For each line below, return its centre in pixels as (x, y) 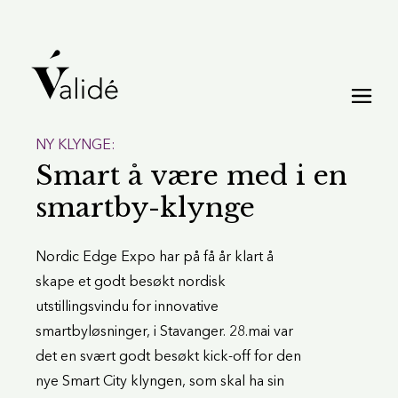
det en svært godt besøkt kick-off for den (168, 357)
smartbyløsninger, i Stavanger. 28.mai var (164, 332)
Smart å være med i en (191, 175)
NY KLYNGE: (76, 146)
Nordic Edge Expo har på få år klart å (155, 258)
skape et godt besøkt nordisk (131, 283)
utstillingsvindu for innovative (127, 307)
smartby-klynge (145, 207)
